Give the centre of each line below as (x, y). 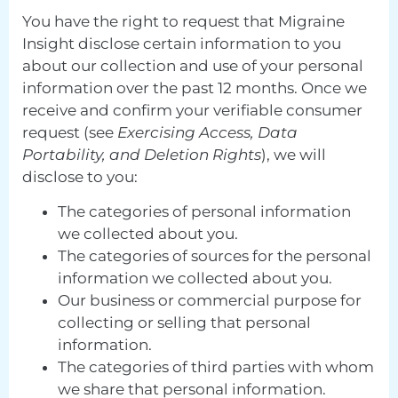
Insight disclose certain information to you (182, 43)
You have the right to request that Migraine (183, 21)
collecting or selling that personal (184, 323)
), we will (294, 154)
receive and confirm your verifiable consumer (192, 110)
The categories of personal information (204, 212)
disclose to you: (80, 176)
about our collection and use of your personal (193, 65)
